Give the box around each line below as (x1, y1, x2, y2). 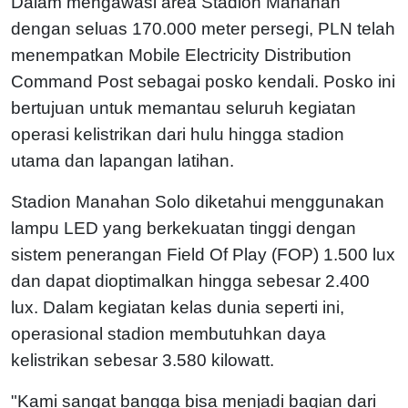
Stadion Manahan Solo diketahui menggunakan (11, 191, 384, 211)
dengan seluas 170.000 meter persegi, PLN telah (11, 18, 395, 38)
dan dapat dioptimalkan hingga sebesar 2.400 (11, 270, 370, 291)
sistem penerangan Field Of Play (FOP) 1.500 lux (11, 244, 395, 264)
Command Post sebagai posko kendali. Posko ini (11, 71, 395, 91)
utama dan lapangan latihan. (11, 150, 239, 170)
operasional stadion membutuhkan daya (11, 323, 326, 343)
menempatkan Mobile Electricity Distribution (11, 45, 352, 65)
